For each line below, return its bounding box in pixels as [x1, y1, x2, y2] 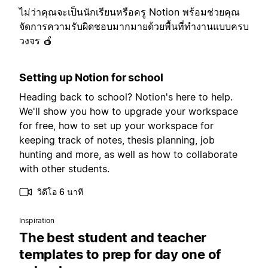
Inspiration [19, 216, 55, 226]
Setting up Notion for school [19, 71, 163, 84]
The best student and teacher [19, 230, 206, 246]
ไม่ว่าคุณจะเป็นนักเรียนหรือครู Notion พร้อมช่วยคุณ [19, 6, 240, 19]
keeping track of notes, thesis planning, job [19, 134, 215, 147]
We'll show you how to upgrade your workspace [19, 105, 238, 118]
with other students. [19, 163, 109, 175]
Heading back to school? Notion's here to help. [19, 91, 233, 103]
